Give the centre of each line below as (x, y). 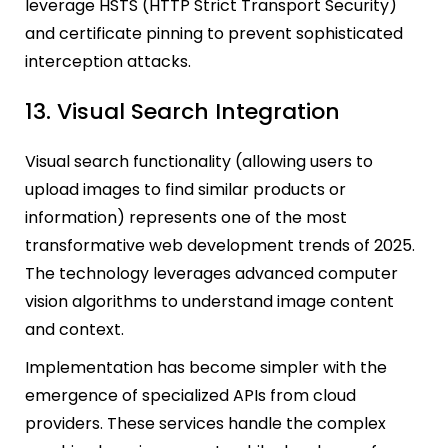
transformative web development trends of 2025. (220, 246)
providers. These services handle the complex (205, 424)
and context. (74, 330)
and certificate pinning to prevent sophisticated (214, 33)
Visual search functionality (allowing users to (199, 162)
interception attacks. (108, 61)
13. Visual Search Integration (182, 111)
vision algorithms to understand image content (209, 302)
